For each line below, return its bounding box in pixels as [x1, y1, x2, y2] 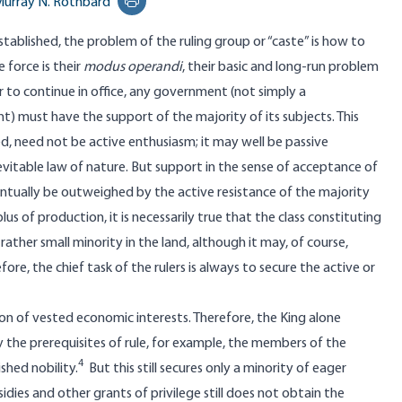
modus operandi [83, 60, 182, 74]
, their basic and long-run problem [182, 60, 379, 74]
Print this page [130, 3, 217, 18]
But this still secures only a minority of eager [83, 362, 346, 376]
